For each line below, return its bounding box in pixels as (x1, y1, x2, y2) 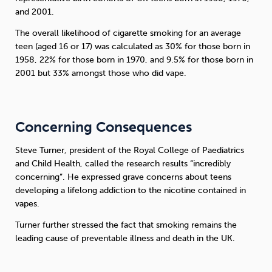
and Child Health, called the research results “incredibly (15, 158, 231, 169)
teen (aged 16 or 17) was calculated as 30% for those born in (15, 41, 250, 52)
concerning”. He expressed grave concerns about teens (15, 171, 231, 182)
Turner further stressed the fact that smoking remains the (15, 220, 237, 231)
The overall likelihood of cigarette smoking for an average (15, 28, 241, 39)
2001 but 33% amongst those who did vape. (15, 68, 186, 79)
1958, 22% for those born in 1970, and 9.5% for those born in (15, 55, 253, 66)
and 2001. (15, 6, 54, 17)
